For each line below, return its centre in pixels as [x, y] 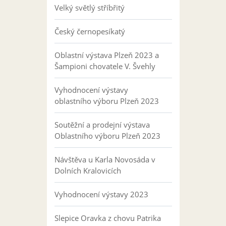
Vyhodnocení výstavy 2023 [101, 194]
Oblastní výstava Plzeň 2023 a [106, 55]
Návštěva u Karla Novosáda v [105, 159]
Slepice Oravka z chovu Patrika [107, 218]
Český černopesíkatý [90, 31]
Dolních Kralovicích [88, 171]
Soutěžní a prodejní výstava [102, 125]
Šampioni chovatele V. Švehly [105, 66]
